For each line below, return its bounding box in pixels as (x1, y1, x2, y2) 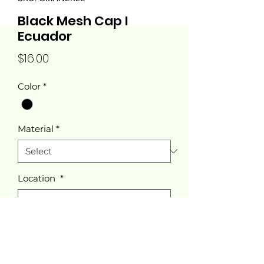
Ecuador (18, 27, 72, 45)
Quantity (18, 225, 49, 235)
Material (18, 123, 54, 135)
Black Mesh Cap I (18, 12, 128, 30)
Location (18, 173, 58, 184)
